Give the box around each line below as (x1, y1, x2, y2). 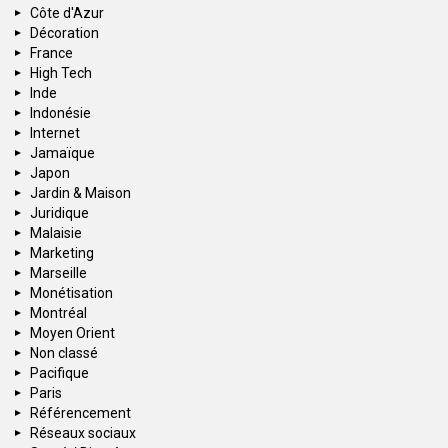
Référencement (30, 405, 131, 422)
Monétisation (30, 285, 113, 302)
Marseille (30, 265, 87, 282)
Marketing (30, 245, 94, 262)
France (30, 45, 73, 62)
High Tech (30, 65, 92, 82)
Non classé (30, 345, 98, 362)
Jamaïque (30, 145, 95, 162)
